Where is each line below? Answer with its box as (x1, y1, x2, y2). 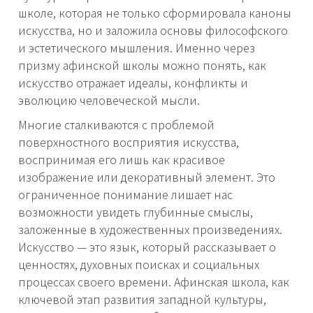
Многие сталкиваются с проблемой (18, 116, 214, 133)
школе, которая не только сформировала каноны (18, 4, 291, 22)
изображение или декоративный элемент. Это (18, 168, 275, 186)
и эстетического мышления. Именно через (18, 39, 255, 57)
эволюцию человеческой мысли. (18, 92, 200, 109)
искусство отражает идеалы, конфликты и (18, 74, 248, 92)
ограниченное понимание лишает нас (18, 186, 233, 203)
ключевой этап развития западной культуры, (18, 291, 266, 308)
